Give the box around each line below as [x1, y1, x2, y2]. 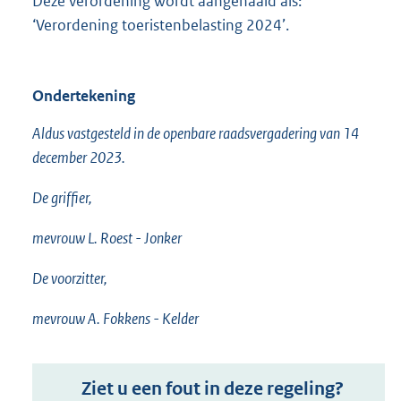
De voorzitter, [32, 269, 107, 289]
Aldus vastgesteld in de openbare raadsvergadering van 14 [32, 124, 359, 144]
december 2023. [32, 148, 125, 168]
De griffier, [32, 188, 92, 209]
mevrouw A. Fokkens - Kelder [32, 309, 199, 329]
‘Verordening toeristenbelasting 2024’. [32, 15, 289, 36]
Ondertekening [32, 86, 135, 107]
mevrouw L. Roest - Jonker [32, 228, 182, 249]
